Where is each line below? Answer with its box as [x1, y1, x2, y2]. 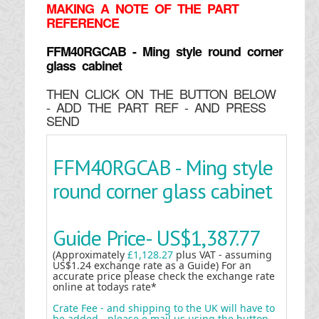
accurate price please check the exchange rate [52, 269, 275, 283]
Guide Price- [52, 224, 156, 251]
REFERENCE [46, 14, 119, 32]
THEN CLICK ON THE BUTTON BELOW [46, 84, 276, 103]
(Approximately [52, 248, 127, 261]
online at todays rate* [52, 280, 157, 293]
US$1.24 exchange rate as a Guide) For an [52, 258, 251, 272]
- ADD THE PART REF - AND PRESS [46, 98, 266, 116]
